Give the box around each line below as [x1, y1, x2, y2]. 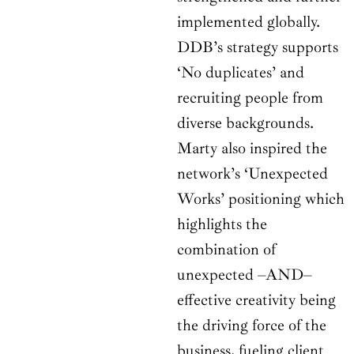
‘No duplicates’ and [177, 62, 304, 83]
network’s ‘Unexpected [177, 164, 328, 184]
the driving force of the [177, 315, 326, 336]
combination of [177, 239, 276, 260]
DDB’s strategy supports [177, 37, 338, 58]
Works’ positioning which [177, 189, 345, 209]
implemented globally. [177, 12, 320, 32]
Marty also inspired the [177, 138, 327, 159]
